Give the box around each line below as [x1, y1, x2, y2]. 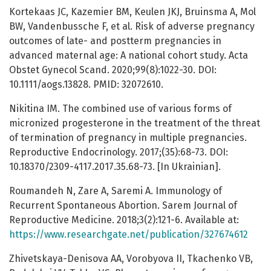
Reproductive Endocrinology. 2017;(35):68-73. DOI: [9, 146, 228, 158]
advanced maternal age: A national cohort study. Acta [9, 50, 248, 62]
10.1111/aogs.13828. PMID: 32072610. [9, 79, 163, 91]
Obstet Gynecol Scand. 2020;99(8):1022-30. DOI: [9, 64, 217, 76]
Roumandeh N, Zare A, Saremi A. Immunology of [9, 185, 222, 197]
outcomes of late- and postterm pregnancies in [9, 35, 221, 47]
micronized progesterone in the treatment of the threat [9, 117, 260, 129]
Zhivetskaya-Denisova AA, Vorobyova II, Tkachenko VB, [9, 253, 253, 265]
